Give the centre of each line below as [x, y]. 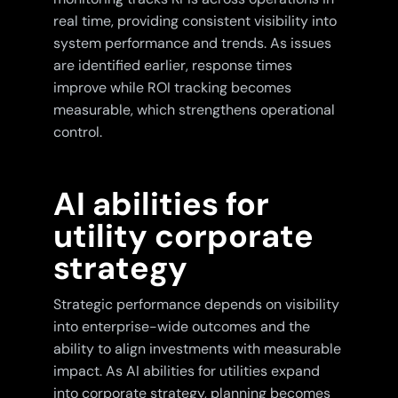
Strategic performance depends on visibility [196, 305]
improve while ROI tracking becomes [172, 88]
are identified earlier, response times [172, 66]
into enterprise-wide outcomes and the [181, 327]
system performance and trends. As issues [192, 44]
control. [77, 132]
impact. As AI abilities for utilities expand [186, 371]
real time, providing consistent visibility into [195, 21]
